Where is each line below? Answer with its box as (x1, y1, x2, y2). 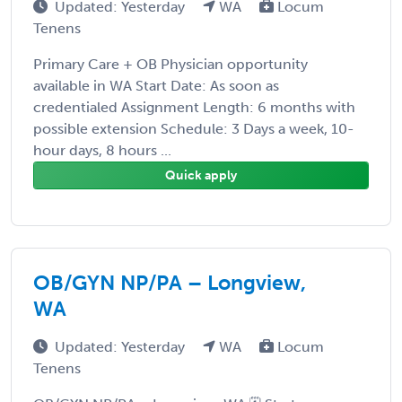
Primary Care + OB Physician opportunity (33, 55, 308, 73)
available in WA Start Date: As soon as (33, 76, 279, 94)
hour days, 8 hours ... (33, 141, 171, 159)
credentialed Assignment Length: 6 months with (33, 98, 355, 116)
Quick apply (165, 167, 237, 183)
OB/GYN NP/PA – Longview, (33, 269, 306, 295)
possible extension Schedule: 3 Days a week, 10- (33, 119, 354, 137)
